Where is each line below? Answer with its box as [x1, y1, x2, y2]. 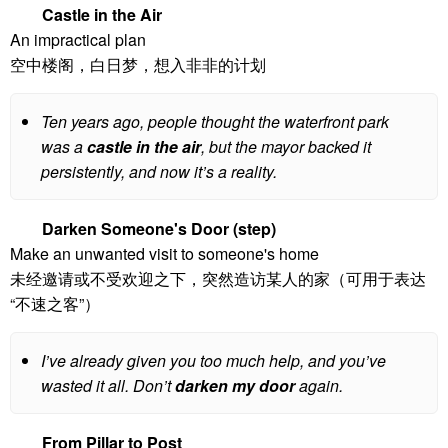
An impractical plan [10, 28, 146, 51]
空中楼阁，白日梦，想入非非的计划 [10, 53, 266, 76]
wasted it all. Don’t [41, 374, 175, 397]
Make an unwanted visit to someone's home [10, 242, 319, 265]
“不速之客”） [10, 292, 100, 315]
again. [295, 374, 343, 397]
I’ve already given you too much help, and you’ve [41, 349, 386, 372]
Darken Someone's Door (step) [42, 217, 276, 240]
